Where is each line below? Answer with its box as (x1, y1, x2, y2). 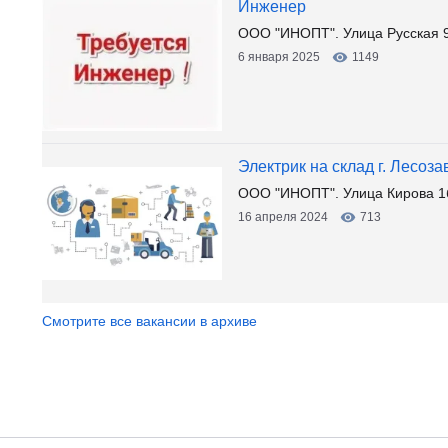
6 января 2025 (238, 50, 320, 64)
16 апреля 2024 (238, 210, 328, 224)
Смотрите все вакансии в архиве (42, 313, 257, 329)
